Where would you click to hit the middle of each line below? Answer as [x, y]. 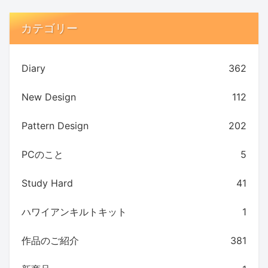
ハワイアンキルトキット [74, 211]
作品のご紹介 [50, 240]
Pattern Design [55, 125]
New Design [49, 97]
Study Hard [47, 183]
